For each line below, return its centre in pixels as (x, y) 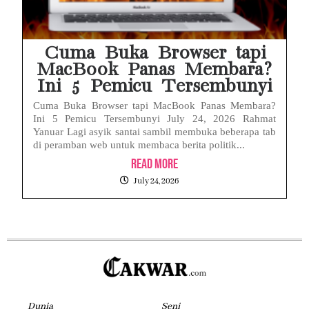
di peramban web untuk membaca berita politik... (139, 144)
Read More (154, 164)
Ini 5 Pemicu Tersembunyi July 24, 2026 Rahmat (154, 118)
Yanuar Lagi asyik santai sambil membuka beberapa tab (154, 131)
